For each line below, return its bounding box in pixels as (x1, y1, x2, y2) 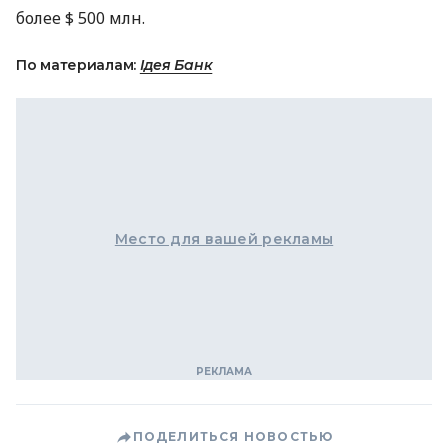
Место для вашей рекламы (114, 230, 334, 248)
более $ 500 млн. (16, 7, 145, 29)
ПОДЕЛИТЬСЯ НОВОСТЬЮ (132, 429, 334, 444)
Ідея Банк (139, 56, 213, 74)
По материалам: (16, 56, 140, 74)
